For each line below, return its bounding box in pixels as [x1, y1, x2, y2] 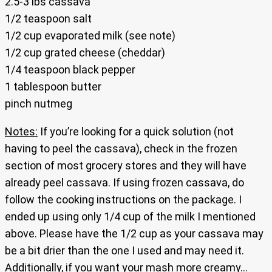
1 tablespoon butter [5, 80, 101, 93]
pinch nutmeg [5, 97, 72, 110]
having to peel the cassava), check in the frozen [5, 142, 237, 155]
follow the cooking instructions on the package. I [5, 193, 242, 206]
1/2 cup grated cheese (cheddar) [5, 46, 165, 59]
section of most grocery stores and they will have [5, 159, 246, 172]
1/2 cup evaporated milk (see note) [5, 29, 175, 42]
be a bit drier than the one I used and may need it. [5, 244, 244, 257]
